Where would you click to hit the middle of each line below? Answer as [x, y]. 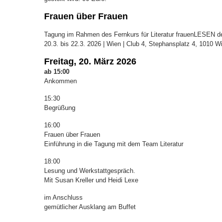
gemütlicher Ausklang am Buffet [90, 207]
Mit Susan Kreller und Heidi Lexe [91, 180]
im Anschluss [63, 197]
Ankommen [60, 81]
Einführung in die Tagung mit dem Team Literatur [114, 144]
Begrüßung [60, 108]
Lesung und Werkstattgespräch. [90, 170]
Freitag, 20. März [79, 61]
